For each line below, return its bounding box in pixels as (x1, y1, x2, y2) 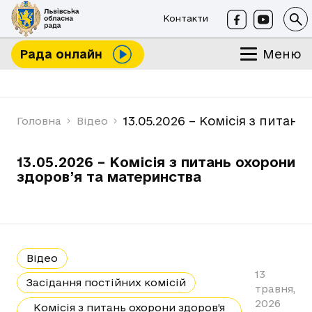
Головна (17, 115, 61, 127)
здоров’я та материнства (17, 169, 201, 185)
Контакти (163, 13, 209, 23)
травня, (255, 282, 295, 295)
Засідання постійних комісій (26, 276, 186, 289)
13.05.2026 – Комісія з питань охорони (17, 155, 295, 170)
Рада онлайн (19, 47, 102, 61)
